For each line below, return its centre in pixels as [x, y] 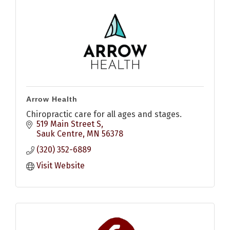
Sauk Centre [60, 134]
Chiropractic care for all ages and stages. [104, 114]
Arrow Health [52, 99]
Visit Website [61, 166]
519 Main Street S [69, 124]
